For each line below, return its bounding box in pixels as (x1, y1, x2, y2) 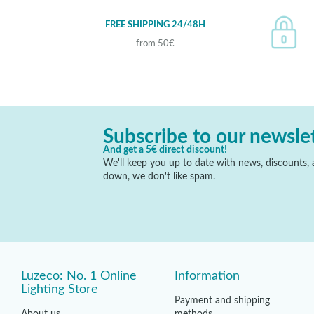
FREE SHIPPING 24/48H (104, 20, 205, 29)
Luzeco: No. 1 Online (20, 269, 137, 282)
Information (174, 269, 240, 282)
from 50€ (135, 39, 175, 49)
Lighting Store (20, 282, 98, 296)
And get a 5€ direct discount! (103, 144, 227, 155)
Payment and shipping (174, 295, 270, 306)
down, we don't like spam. (103, 171, 215, 182)
